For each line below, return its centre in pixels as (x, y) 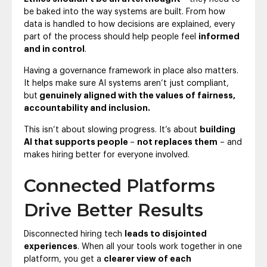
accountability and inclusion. (87, 109)
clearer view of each (148, 260)
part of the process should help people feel (111, 37)
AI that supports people (77, 143)
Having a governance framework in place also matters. (131, 71)
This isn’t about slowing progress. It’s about (112, 130)
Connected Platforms (119, 186)
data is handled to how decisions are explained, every (129, 25)
